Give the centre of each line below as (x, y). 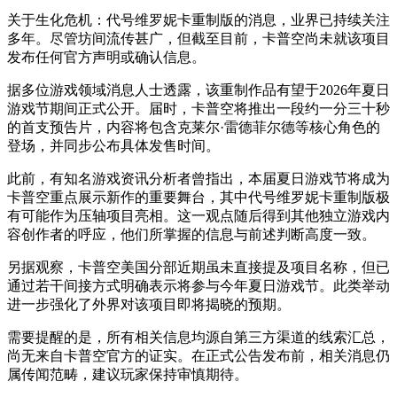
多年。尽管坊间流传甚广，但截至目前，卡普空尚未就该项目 (198, 39)
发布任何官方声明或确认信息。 (106, 58)
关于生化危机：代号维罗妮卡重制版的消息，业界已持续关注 (198, 20)
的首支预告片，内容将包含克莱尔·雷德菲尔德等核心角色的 (194, 128)
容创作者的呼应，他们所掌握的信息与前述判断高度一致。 (191, 235)
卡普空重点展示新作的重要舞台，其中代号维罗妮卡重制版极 (198, 198)
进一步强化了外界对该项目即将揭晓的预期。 (149, 305)
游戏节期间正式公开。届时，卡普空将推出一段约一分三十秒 (198, 109)
